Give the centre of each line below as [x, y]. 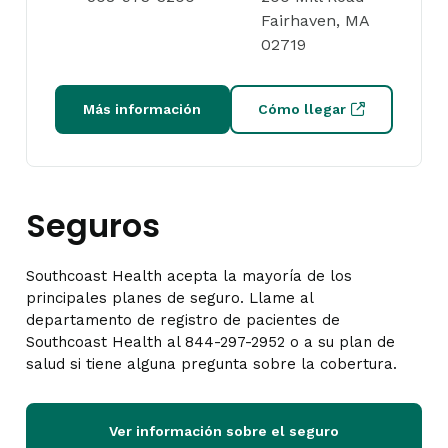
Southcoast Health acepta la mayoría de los [189, 275]
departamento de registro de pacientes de [183, 319]
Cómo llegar [301, 108]
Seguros [93, 225]
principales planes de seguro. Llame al [169, 297]
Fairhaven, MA [315, 20]
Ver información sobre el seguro [224, 430]
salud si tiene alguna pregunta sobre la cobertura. [211, 363]
